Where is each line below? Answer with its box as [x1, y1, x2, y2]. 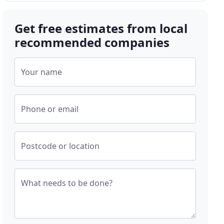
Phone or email [21, 103, 79, 114]
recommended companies [14, 34, 170, 50]
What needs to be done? [21, 177, 113, 188]
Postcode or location [21, 140, 100, 151]
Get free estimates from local [14, 20, 188, 36]
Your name [21, 66, 62, 77]
